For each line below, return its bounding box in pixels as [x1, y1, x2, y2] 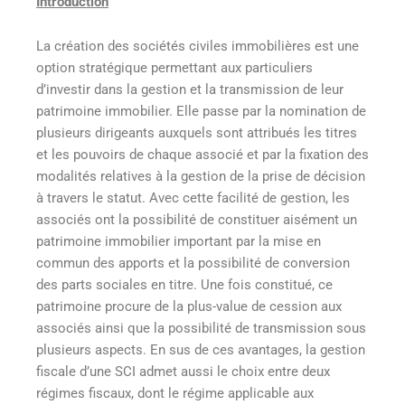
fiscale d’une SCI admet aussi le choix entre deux [36, 363, 330, 381]
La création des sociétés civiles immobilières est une [36, 38, 359, 55]
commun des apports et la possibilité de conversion [36, 255, 350, 272]
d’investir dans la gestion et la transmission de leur [36, 81, 344, 99]
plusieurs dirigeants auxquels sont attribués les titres [36, 125, 357, 142]
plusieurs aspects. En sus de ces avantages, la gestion [36, 342, 365, 359]
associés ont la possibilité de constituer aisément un [36, 212, 357, 229]
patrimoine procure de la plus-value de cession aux [36, 298, 342, 316]
